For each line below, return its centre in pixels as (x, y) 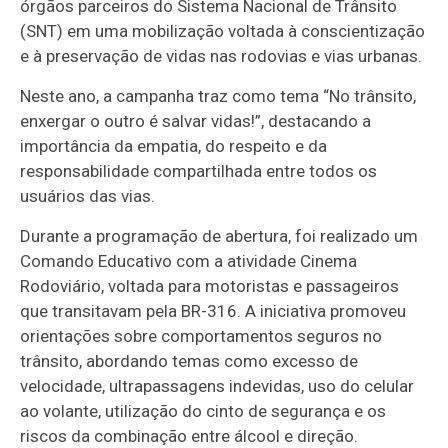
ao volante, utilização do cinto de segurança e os (203, 410)
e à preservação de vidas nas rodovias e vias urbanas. (221, 55)
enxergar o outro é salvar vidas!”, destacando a (196, 120)
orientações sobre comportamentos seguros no (201, 335)
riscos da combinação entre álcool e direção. (189, 435)
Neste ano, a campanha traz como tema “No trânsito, (218, 95)
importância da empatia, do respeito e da (174, 145)
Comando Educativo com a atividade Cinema (189, 260)
